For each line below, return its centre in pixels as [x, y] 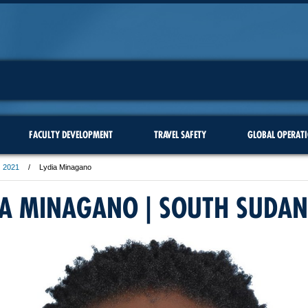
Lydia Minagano [65, 167]
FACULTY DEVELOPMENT [70, 135]
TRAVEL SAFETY [180, 135]
